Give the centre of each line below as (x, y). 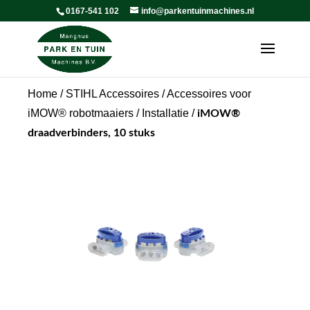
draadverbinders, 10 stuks (91, 133)
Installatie (165, 113)
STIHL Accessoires (112, 94)
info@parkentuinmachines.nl (197, 11)
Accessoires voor (209, 94)
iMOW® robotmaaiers (81, 113)
